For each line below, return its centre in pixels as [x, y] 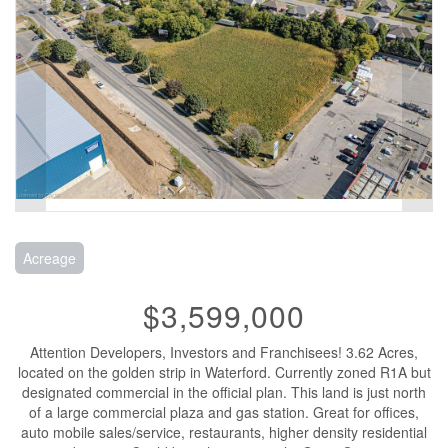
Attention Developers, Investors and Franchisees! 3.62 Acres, [224, 351]
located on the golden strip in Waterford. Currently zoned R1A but [224, 371]
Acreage [49, 257]
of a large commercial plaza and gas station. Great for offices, [224, 411]
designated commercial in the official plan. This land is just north [224, 391]
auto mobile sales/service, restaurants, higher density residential [224, 431]
